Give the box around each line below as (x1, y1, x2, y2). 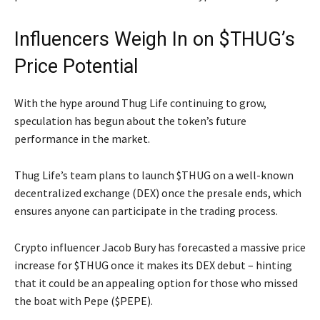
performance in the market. (14, 131, 150, 146)
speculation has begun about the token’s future (14, 114, 246, 129)
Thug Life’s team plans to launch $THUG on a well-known (14, 168, 294, 183)
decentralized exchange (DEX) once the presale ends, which (14, 186, 301, 201)
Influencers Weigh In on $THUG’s (14, 28, 295, 51)
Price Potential (14, 55, 138, 79)
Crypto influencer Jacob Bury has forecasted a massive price (14, 240, 306, 255)
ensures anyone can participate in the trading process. (14, 204, 278, 219)
